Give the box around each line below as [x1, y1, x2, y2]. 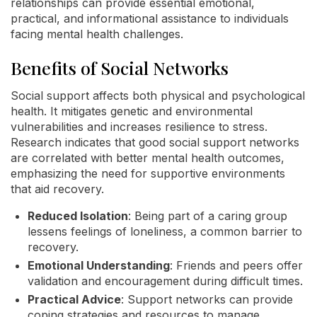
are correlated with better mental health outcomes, [11, 151, 284, 165]
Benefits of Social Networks [11, 56, 229, 79]
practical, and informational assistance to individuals [11, 11, 289, 25]
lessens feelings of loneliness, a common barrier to [28, 224, 302, 238]
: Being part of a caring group [128, 209, 287, 223]
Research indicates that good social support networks [11, 135, 299, 149]
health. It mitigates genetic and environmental [11, 104, 253, 118]
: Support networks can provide [121, 292, 293, 306]
